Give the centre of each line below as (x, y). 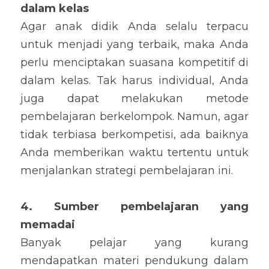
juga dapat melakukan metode (134, 98)
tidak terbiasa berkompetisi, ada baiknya (134, 134)
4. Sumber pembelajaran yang (134, 207)
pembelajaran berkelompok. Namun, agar (134, 116)
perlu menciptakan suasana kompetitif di (134, 62)
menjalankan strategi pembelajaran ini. (127, 171)
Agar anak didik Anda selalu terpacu (134, 26)
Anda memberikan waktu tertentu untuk (134, 153)
